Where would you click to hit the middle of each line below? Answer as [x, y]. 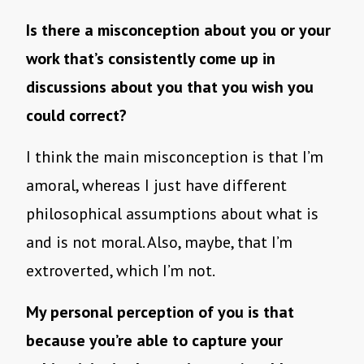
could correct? [78, 116]
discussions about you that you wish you [170, 87]
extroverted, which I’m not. [122, 271]
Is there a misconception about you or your [178, 30]
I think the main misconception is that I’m [175, 157]
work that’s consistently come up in [151, 59]
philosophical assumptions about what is [172, 214]
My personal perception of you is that [160, 312]
